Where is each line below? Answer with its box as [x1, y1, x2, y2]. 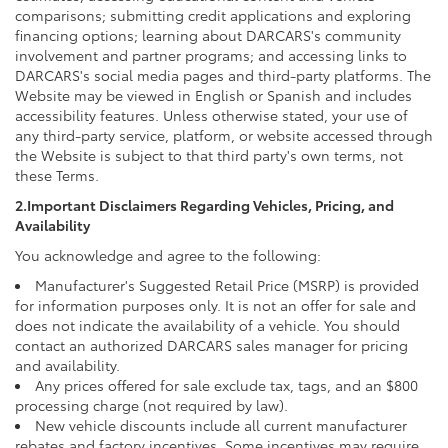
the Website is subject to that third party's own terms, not [15, 144, 403, 165]
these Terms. [15, 164, 99, 185]
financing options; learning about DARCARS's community [15, 24, 401, 45]
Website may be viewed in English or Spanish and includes [15, 84, 412, 105]
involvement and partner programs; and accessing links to [15, 44, 407, 65]
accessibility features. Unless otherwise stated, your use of [15, 104, 408, 125]
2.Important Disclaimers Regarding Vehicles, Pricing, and [15, 194, 394, 215]
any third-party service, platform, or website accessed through [15, 124, 433, 145]
